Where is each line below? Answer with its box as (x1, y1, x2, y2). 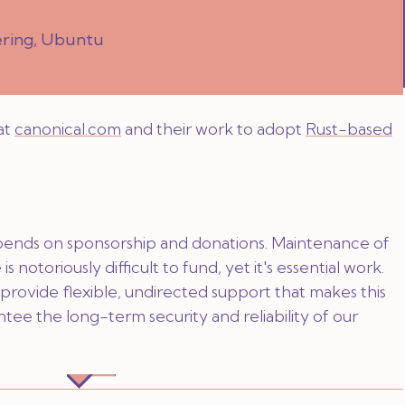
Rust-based (306, 118, 392, 139)
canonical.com (14, 118, 121, 139)
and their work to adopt (121, 118, 306, 139)
